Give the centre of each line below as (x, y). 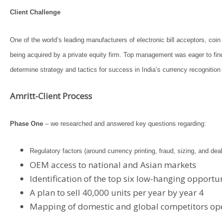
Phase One (27, 123)
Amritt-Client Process (51, 96)
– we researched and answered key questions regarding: (125, 123)
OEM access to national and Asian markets (113, 165)
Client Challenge (35, 12)
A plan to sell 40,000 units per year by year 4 (117, 193)
